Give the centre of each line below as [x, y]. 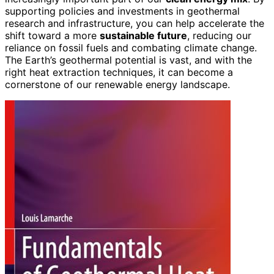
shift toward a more [52, 35]
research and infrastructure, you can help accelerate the [135, 23]
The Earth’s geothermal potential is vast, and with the [128, 60]
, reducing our [219, 35]
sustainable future [143, 35]
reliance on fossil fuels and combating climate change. [131, 47]
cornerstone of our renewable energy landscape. [117, 84]
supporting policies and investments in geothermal [122, 11]
